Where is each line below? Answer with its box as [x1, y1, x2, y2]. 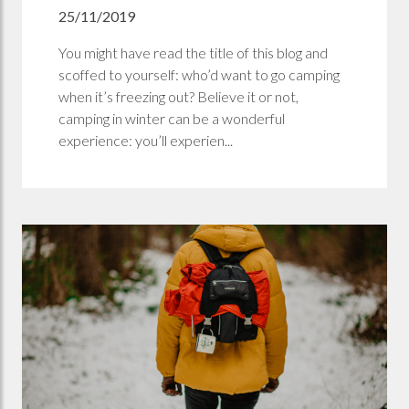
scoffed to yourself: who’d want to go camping [58, 65, 340, 83]
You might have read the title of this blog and [58, 43, 328, 61]
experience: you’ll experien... [58, 131, 233, 149]
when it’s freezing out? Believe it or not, [58, 87, 299, 105]
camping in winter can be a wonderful [58, 109, 285, 127]
